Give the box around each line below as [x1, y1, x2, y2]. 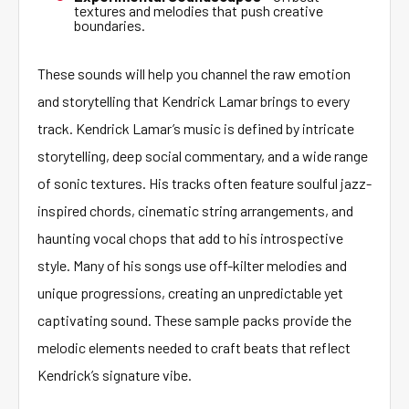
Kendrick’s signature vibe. [37, 366, 192, 383]
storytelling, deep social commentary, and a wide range [37, 147, 368, 164]
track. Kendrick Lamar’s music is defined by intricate [37, 120, 354, 137]
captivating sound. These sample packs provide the [37, 311, 351, 329]
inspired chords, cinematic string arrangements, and [37, 202, 353, 219]
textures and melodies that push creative [74, 2, 323, 19]
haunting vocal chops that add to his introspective [37, 229, 343, 246]
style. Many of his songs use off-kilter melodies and [37, 257, 347, 274]
